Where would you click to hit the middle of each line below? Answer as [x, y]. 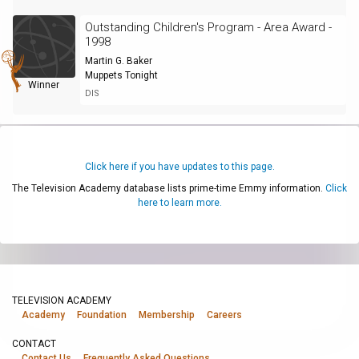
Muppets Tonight [121, 75]
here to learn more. [179, 202]
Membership [167, 315]
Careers [224, 315]
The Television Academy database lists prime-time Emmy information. [169, 188]
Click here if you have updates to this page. [179, 166]
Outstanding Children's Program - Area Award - [208, 27]
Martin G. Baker [118, 61]
